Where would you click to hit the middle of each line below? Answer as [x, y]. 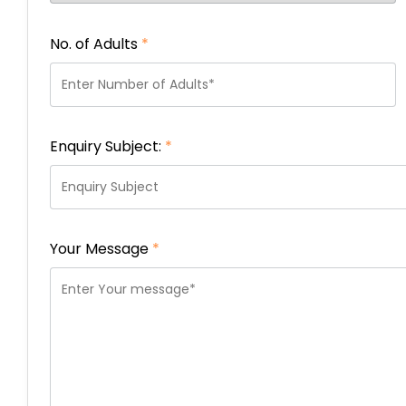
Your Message [101, 249]
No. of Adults [96, 44]
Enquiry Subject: [107, 146]
